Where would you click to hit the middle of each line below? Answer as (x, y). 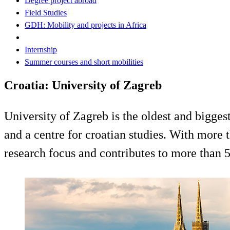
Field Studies (46, 12)
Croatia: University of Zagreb (83, 85)
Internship (41, 49)
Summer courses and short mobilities (84, 62)
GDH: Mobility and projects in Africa (85, 25)
